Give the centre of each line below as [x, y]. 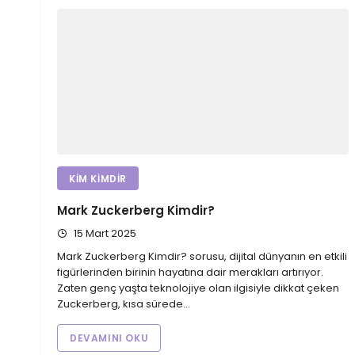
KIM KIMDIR [98, 179]
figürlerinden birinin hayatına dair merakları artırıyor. [190, 273]
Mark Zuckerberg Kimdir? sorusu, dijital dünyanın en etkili [202, 257]
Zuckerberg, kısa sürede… [124, 304]
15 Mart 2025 [104, 234]
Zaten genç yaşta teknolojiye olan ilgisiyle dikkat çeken [198, 288]
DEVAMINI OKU [109, 338]
